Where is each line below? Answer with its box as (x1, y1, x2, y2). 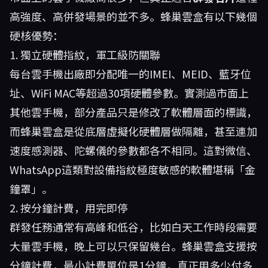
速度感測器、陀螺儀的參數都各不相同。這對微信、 (10, 142, 257, 158)
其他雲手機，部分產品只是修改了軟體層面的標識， (10, 104, 257, 120)
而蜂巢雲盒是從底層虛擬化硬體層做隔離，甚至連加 (10, 123, 257, 139)
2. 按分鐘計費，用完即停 (10, 200, 128, 215)
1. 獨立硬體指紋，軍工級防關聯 (10, 47, 160, 62)
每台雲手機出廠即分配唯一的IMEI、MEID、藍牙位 (10, 66, 251, 81)
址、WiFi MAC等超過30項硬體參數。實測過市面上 (10, 85, 249, 100)
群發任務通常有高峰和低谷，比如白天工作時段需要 (10, 219, 257, 234)
